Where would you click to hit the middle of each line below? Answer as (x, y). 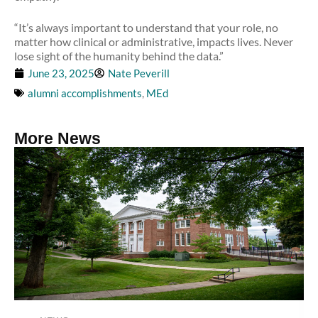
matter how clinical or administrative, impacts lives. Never (154, 42)
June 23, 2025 (61, 73)
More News (57, 139)
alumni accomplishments (85, 93)
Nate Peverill (139, 73)
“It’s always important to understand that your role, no (146, 27)
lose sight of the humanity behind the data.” (119, 56)
